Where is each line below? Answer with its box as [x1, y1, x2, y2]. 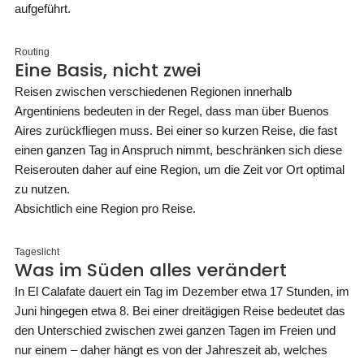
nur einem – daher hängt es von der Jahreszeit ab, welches [15, 343, 327, 357]
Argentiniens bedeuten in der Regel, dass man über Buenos [15, 104, 329, 118]
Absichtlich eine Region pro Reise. [15, 201, 196, 215]
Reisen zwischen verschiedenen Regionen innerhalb [15, 84, 292, 98]
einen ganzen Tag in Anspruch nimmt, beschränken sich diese [15, 143, 342, 157]
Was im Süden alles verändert [15, 258, 287, 283]
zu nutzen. [15, 182, 70, 196]
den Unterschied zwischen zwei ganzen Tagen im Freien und [15, 323, 336, 337]
